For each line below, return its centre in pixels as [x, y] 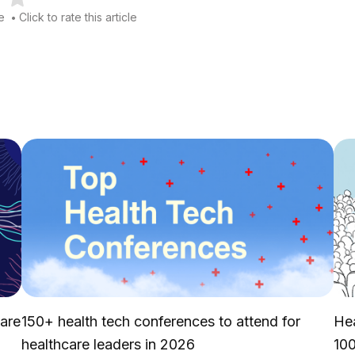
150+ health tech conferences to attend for [161, 322]
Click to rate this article [78, 17]
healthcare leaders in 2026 [109, 345]
